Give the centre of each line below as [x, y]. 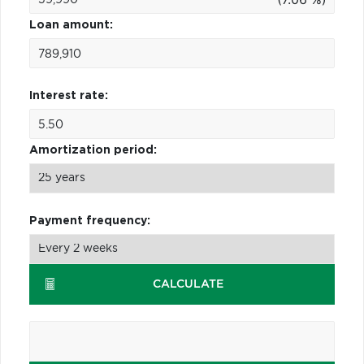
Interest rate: [69, 95]
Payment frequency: [90, 221]
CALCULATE [188, 284]
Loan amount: [71, 25]
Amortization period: [93, 150]
